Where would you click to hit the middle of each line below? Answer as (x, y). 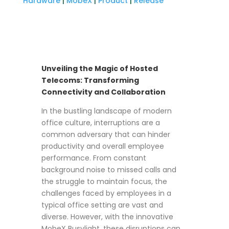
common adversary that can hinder (106, 134)
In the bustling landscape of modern (106, 111)
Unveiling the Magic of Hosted (99, 68)
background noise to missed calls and (109, 169)
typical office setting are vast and (102, 205)
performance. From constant (94, 158)
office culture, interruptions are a (100, 122)
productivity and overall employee (102, 146)
